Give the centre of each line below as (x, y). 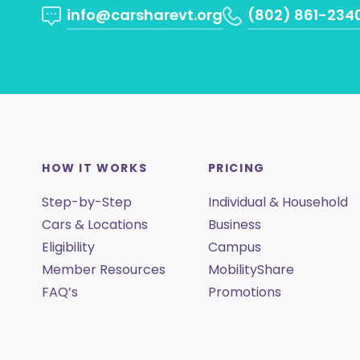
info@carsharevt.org (145, 15)
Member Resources (104, 270)
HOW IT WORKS (95, 168)
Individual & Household (278, 202)
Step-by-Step (87, 202)
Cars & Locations (95, 225)
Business (234, 225)
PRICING (236, 168)
